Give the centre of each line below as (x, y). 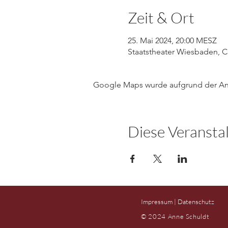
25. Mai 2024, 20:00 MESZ (172, 40)
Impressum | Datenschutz (178, 202)
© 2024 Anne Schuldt (175, 216)
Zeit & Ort (161, 18)
